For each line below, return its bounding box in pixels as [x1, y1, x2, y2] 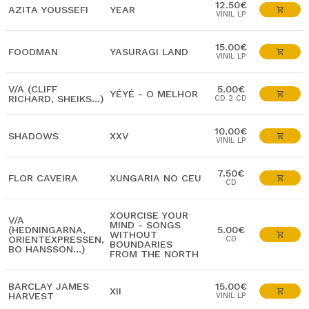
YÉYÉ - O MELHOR [110, 88, 198, 99]
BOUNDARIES [110, 239, 172, 250]
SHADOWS [8, 130, 59, 141]
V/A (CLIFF [8, 83, 57, 94]
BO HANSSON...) [8, 243, 85, 255]
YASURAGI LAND [110, 46, 188, 57]
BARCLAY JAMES [8, 281, 89, 292]
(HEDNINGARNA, [8, 224, 86, 235]
